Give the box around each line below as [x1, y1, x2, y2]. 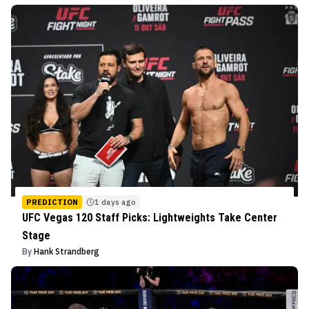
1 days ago [94, 197, 136, 207]
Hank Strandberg [34, 246, 99, 257]
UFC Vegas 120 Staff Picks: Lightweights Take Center [22, 210, 277, 224]
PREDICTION [26, 197, 78, 207]
